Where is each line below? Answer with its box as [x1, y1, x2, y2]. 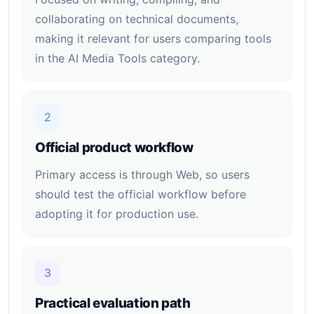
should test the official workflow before [35, 187, 246, 201]
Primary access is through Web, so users [35, 168, 250, 182]
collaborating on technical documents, [35, 12, 238, 26]
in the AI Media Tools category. [35, 51, 200, 65]
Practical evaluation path [35, 295, 191, 311]
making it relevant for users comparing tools [35, 32, 271, 46]
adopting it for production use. [35, 207, 198, 221]
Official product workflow [35, 139, 193, 156]
